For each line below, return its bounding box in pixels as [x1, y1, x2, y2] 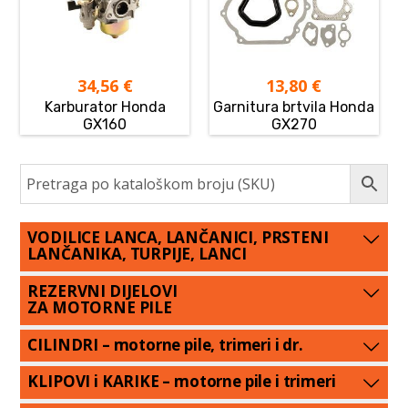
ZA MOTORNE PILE [27, 296, 172, 318]
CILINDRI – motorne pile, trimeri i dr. [27, 333, 303, 355]
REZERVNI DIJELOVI [27, 280, 178, 301]
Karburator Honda [44, 98, 166, 117]
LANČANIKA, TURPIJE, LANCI [27, 243, 248, 265]
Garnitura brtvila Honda [213, 98, 375, 117]
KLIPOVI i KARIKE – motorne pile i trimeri [27, 371, 336, 393]
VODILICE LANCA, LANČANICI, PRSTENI [27, 227, 329, 249]
